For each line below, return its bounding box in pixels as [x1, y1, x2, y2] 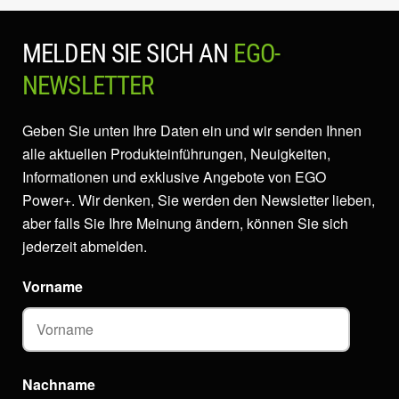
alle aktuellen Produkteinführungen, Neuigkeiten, [22, 142, 330, 164]
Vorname [22, 275, 83, 297]
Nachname [22, 373, 95, 395]
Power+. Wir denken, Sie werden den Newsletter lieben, [22, 189, 375, 210]
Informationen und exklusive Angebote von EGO [22, 166, 326, 187]
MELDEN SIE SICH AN [22, 37, 234, 69]
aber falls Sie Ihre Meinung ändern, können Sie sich [22, 212, 348, 233]
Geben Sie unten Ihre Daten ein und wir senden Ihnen [22, 119, 362, 141]
